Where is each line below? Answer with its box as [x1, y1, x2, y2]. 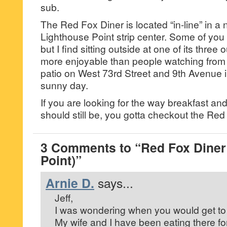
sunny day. [41, 78, 88, 92]
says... [98, 174, 133, 192]
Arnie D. [46, 174, 94, 192]
